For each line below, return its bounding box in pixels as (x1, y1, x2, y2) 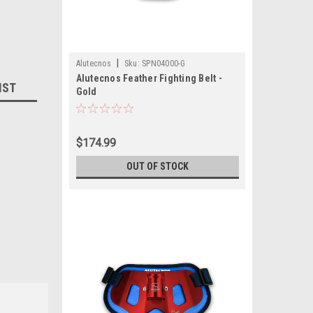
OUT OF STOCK (126, 161, 189, 172)
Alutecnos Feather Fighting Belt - (75, 73, 222, 84)
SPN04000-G (142, 59, 186, 68)
